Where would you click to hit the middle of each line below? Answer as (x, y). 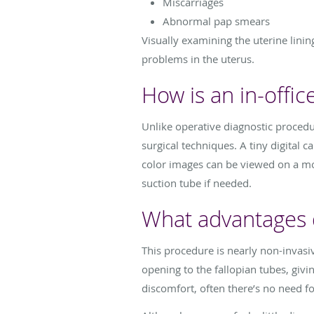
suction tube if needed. (197, 183)
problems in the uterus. (198, 59)
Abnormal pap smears (216, 21)
